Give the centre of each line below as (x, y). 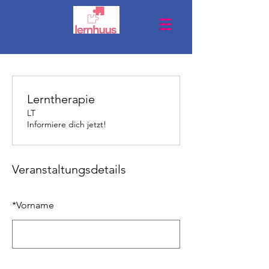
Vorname (35, 205)
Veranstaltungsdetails (69, 169)
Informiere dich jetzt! (67, 124)
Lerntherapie (61, 99)
